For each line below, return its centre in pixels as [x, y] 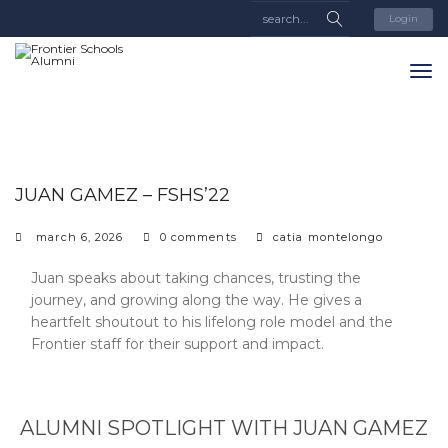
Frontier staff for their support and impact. [177, 344]
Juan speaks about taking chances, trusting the [196, 278]
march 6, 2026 [80, 237]
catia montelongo [328, 237]
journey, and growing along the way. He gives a [196, 300]
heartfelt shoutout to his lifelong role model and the [212, 322]
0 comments [198, 237]
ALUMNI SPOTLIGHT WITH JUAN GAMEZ [224, 428]
